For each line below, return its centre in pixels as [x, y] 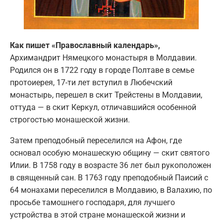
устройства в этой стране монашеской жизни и [98, 215]
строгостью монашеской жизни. [70, 119]
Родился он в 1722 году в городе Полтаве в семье [102, 70]
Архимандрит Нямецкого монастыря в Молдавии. [103, 57]
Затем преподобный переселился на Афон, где [96, 140]
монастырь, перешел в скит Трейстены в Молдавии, [106, 95]
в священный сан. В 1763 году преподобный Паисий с [109, 177]
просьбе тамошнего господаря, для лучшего [92, 202]
